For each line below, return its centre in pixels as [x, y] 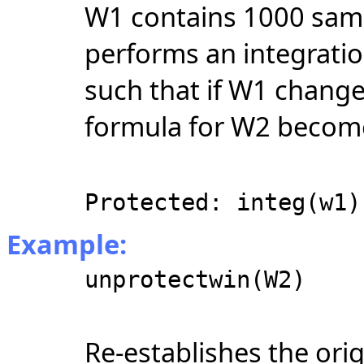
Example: [67, 244]
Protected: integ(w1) [223, 202]
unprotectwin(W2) [195, 279]
